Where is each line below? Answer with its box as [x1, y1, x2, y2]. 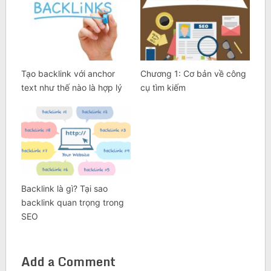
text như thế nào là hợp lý [21, 82, 122, 93]
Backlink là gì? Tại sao [21, 183, 108, 194]
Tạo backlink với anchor [21, 68, 115, 79]
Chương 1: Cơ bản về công [140, 68, 246, 79]
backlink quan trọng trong [21, 197, 124, 207]
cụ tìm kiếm [140, 82, 186, 93]
